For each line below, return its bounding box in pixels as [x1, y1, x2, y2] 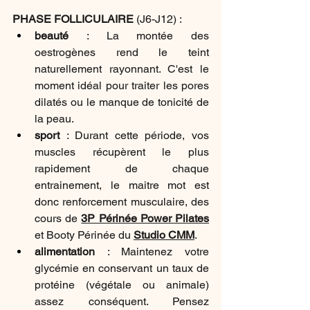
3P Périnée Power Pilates [81, 212, 210, 225]
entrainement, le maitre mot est [35, 179, 209, 192]
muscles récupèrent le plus [35, 145, 209, 158]
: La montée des [69, 29, 209, 42]
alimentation [35, 245, 95, 258]
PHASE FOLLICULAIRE [12, 12, 136, 26]
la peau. [35, 112, 74, 125]
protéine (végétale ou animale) [35, 278, 209, 291]
